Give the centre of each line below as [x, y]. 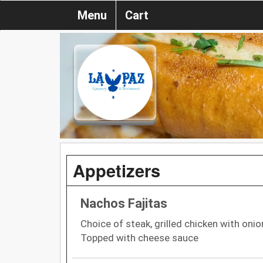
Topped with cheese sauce [139, 237]
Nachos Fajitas [124, 203]
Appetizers [117, 170]
